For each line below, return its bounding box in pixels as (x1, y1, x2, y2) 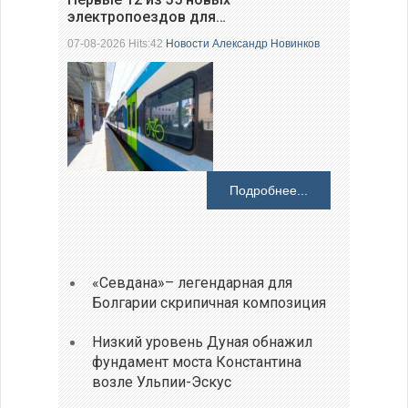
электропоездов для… (67, 8, 226, 26)
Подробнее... (229, 183, 308, 199)
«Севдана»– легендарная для (92, 273, 293, 291)
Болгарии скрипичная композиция (92, 293, 327, 311)
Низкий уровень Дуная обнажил (92, 332, 313, 351)
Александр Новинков (212, 37, 320, 51)
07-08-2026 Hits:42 (67, 37, 166, 51)
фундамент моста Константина (92, 352, 302, 371)
